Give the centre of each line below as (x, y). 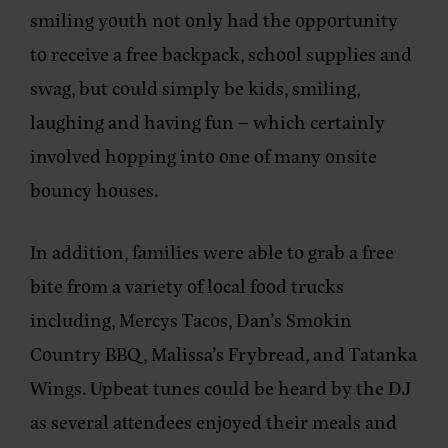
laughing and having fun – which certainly (207, 121)
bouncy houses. (94, 189)
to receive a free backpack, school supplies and (221, 53)
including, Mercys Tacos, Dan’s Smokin (191, 319)
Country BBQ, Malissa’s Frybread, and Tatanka (223, 353)
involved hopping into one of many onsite (203, 155)
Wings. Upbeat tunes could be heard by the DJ (220, 387)
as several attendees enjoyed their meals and (213, 421)
